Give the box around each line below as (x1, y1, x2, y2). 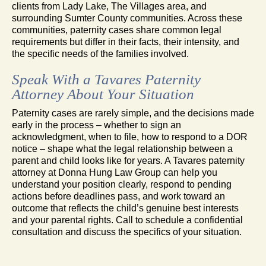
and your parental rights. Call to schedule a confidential (12, 214, 243, 225)
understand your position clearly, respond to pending (12, 179, 232, 189)
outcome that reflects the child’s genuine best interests (12, 202, 239, 213)
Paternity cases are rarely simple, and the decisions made (12, 107, 254, 118)
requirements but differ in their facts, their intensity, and (12, 36, 239, 47)
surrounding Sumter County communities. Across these (12, 12, 242, 23)
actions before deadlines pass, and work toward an (12, 191, 225, 201)
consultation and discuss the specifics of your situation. (12, 226, 242, 237)
